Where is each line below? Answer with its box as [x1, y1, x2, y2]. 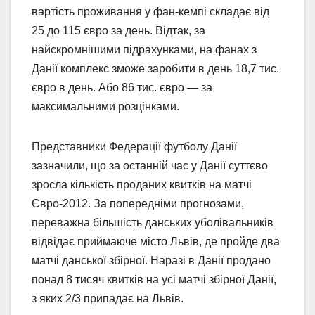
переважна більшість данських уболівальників [32, 217, 274, 229]
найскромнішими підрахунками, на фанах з [32, 44, 257, 56]
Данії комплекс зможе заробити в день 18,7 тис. [32, 63, 279, 75]
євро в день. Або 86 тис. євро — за [32, 82, 212, 94]
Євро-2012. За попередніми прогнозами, [32, 198, 244, 210]
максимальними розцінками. [32, 101, 179, 113]
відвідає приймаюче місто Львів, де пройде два [32, 236, 280, 248]
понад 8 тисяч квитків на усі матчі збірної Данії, [32, 274, 276, 286]
